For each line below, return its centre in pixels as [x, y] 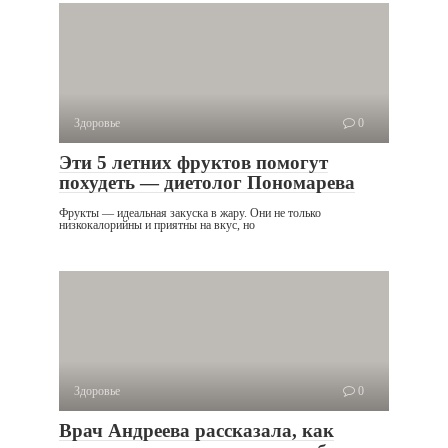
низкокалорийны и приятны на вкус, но [157, 225]
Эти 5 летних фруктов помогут [193, 162]
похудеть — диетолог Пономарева [207, 182]
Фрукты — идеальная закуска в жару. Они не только [190, 213]
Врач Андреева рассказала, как [196, 430]
